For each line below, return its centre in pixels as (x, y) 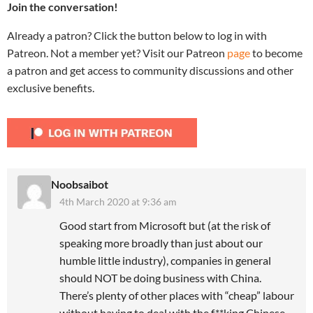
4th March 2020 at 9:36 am (118, 201)
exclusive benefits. (51, 87)
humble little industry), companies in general (165, 260)
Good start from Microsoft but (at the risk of (165, 225)
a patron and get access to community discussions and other (150, 70)
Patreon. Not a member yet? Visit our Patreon (117, 52)
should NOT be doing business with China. (160, 277)
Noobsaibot (80, 184)
